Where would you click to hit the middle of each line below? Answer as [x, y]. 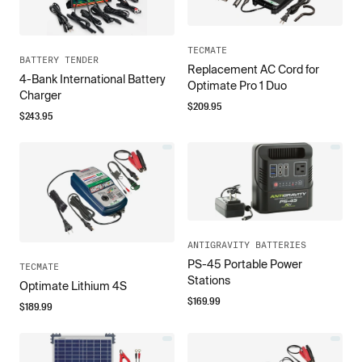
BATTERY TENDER [59, 59]
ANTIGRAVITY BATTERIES [247, 244]
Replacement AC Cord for [253, 69]
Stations [209, 280]
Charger [40, 95]
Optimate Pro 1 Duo [237, 85]
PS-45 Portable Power [245, 264]
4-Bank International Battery [93, 79]
